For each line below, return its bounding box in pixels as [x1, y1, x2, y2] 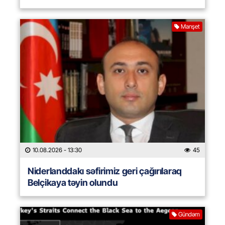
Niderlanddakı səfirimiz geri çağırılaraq [28, 166, 182, 177]
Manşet [181, 23, 200, 31]
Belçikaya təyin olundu [28, 177, 118, 188]
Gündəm [178, 210, 200, 218]
